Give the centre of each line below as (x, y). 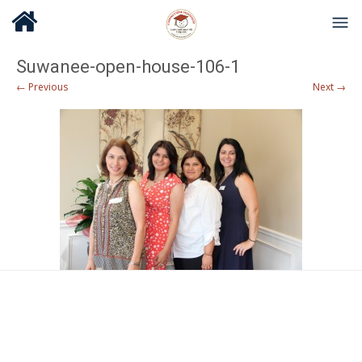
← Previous (42, 87)
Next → (329, 87)
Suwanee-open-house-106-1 (128, 67)
